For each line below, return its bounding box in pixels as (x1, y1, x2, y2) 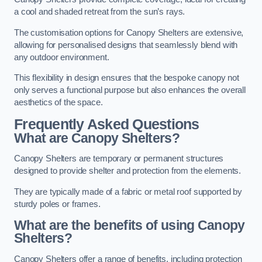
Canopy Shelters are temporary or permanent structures (14, 154, 224, 164)
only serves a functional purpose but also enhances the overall (14, 85, 246, 95)
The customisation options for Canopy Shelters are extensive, (14, 27, 244, 37)
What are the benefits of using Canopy (14, 218, 245, 233)
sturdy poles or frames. (14, 199, 101, 209)
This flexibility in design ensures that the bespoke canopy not (14, 73, 239, 83)
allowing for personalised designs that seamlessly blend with (14, 40, 238, 50)
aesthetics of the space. (14, 98, 103, 108)
